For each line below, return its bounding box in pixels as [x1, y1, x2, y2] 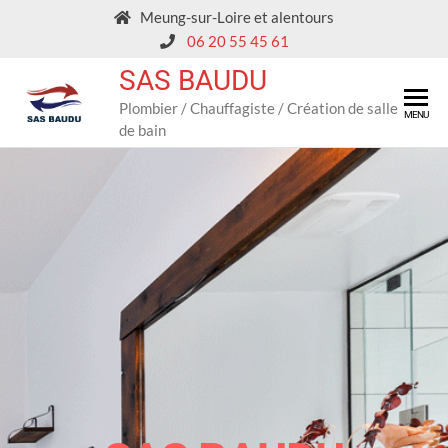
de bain [118, 120, 166, 139]
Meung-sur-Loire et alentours [131, 8, 334, 26]
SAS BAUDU [118, 63, 267, 97]
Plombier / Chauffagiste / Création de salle [118, 98, 398, 117]
